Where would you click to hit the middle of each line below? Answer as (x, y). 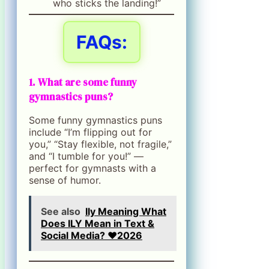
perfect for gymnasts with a (92, 168)
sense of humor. (65, 180)
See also (61, 211)
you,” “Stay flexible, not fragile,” (100, 144)
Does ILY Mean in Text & (98, 223)
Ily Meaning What (126, 211)
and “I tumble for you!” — (86, 156)
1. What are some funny (83, 82)
